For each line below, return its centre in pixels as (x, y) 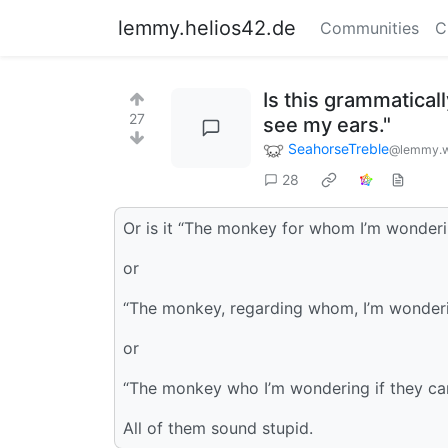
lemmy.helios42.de (207, 28)
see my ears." (327, 125)
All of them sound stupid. (218, 427)
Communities (369, 28)
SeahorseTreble (338, 148)
